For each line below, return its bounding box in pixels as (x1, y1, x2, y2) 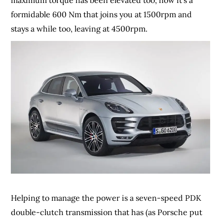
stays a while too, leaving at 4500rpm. (11, 24, 148, 34)
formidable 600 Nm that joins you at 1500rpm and (11, 9, 192, 20)
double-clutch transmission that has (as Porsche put (11, 207, 203, 218)
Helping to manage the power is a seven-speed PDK (11, 193, 202, 203)
